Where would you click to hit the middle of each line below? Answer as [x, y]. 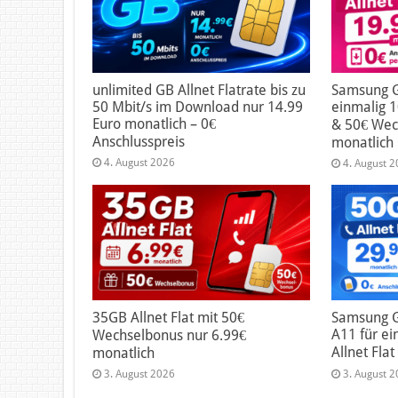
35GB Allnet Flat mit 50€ [168, 318]
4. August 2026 [139, 162]
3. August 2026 [139, 374]
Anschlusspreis [139, 141]
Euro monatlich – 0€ [154, 123]
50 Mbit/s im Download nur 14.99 [198, 107]
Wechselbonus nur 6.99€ [169, 336]
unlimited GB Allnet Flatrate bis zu [199, 90]
